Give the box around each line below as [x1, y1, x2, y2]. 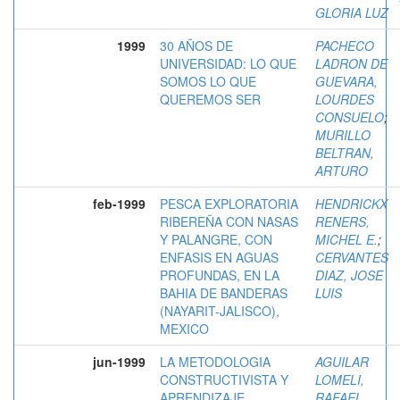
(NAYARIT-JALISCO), [160, 301, 279, 320]
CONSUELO [315, 107, 384, 126]
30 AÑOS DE [160, 36, 233, 54]
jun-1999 [93, 352, 146, 371]
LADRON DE [315, 54, 387, 72]
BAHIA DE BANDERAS [160, 283, 287, 302]
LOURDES [315, 89, 374, 108]
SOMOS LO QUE [160, 71, 256, 90]
